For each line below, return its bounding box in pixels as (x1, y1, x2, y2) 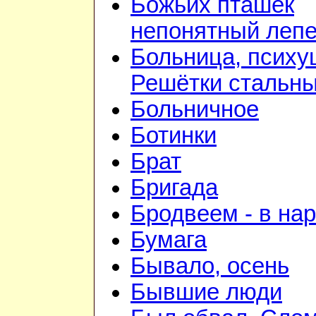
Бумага (130, 227, 207, 253)
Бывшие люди (130, 279, 282, 305)
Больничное (130, 97, 259, 123)
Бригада (130, 175, 218, 201)
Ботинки (130, 123, 217, 149)
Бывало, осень (130, 253, 289, 279)
